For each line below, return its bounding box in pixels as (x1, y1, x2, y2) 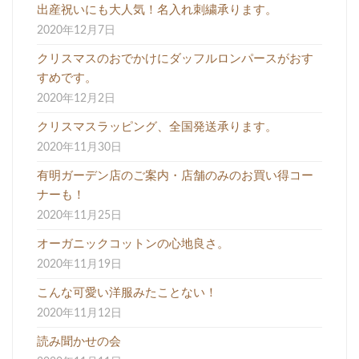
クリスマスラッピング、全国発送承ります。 (37, 120, 277, 133)
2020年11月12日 (37, 307, 122, 319)
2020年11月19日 (37, 258, 122, 270)
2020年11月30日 (37, 141, 122, 153)
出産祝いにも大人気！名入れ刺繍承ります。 (37, 3, 277, 16)
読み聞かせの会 (37, 335, 121, 348)
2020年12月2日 (37, 92, 115, 104)
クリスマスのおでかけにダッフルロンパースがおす (37, 52, 313, 65)
